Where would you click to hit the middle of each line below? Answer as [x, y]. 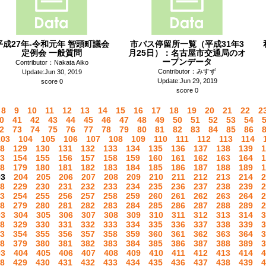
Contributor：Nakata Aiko [52, 62]
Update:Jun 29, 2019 [187, 81]
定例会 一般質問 [52, 53]
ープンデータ [187, 62]
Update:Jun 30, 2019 [52, 72]
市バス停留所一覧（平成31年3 [187, 44]
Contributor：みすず [187, 71]
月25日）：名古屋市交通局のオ [187, 53]
